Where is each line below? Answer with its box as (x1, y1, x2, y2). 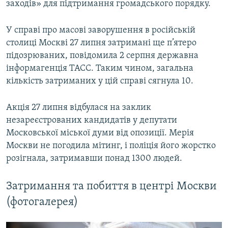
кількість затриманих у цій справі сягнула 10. (6, 76, 193, 87)
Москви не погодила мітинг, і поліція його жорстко (6, 141, 216, 151)
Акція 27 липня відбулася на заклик (6, 103, 151, 113)
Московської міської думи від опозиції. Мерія (6, 128, 194, 138)
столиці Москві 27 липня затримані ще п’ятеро (6, 38, 196, 48)
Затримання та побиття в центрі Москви (6, 181, 217, 193)
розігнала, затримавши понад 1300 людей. (6, 154, 182, 164)
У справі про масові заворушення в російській (6, 25, 195, 36)
